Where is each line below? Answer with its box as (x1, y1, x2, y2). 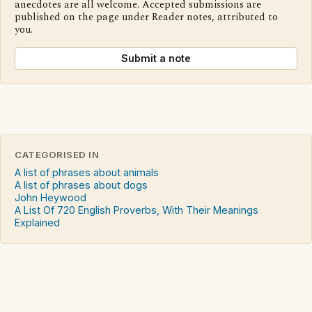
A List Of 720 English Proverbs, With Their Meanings (15, 204, 258, 217)
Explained (15, 217, 60, 229)
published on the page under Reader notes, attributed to (15, 10, 278, 26)
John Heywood (15, 192, 86, 204)
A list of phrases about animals (15, 166, 159, 179)
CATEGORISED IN (15, 149, 100, 161)
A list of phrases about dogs (15, 179, 148, 192)
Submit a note (121, 52, 191, 65)
